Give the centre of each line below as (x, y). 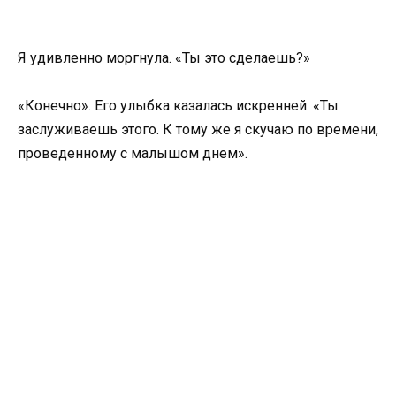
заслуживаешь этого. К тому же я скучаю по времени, (198, 129)
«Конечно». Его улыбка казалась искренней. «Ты (178, 105)
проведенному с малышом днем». (133, 153)
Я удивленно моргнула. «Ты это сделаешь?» (164, 57)
